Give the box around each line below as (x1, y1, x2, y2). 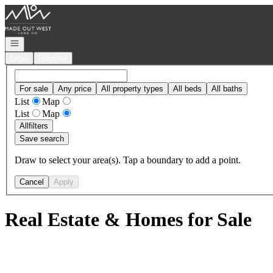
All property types (101, 83, 163, 93)
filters (29, 121, 48, 130)
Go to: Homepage (4, 4, 73, 15)
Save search (19, 133, 64, 143)
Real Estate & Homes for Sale (5, 208, 252, 231)
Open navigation (9, 38, 66, 47)
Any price (58, 83, 91, 93)
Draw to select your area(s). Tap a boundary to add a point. (15, 154, 241, 165)
